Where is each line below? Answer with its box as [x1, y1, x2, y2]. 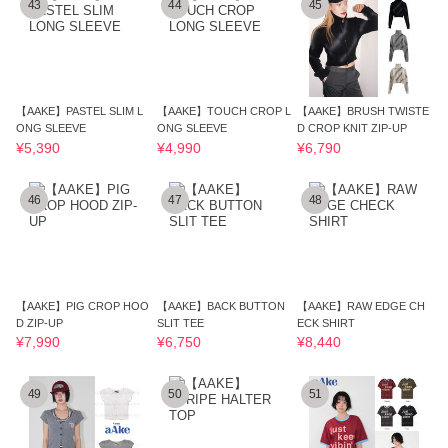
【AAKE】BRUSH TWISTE [297, 105, 430, 118]
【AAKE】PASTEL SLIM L [16, 105, 144, 118]
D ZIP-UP [16, 316, 64, 329]
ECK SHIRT [297, 316, 356, 329]
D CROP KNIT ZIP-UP [297, 122, 408, 135]
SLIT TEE [156, 316, 204, 329]
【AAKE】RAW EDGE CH [297, 299, 426, 312]
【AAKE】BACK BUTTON [156, 299, 285, 312]
